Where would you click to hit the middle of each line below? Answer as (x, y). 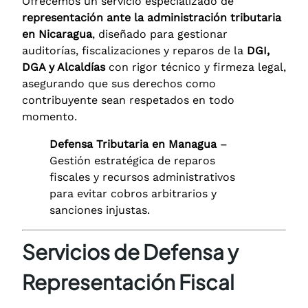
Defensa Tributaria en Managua (133, 144)
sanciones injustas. (100, 210)
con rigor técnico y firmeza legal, (196, 67)
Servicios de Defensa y (130, 251)
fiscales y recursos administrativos (142, 177)
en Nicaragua (57, 34)
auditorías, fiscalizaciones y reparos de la (134, 50)
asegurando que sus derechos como (119, 83)
